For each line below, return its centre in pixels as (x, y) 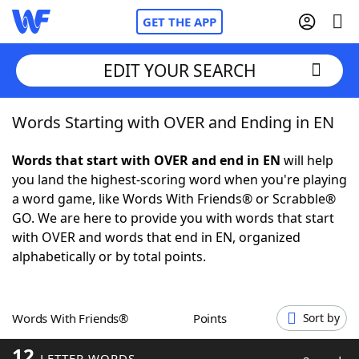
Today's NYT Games (105, 296)
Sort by (321, 318)
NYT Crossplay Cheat (107, 208)
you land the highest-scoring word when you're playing (179, 179)
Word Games (85, 341)
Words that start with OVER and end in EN (146, 160)
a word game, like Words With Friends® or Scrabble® (174, 199)
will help (307, 160)
